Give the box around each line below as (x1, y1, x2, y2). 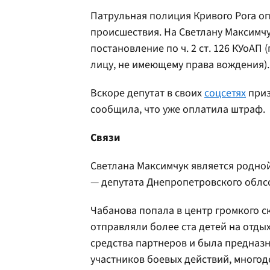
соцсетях (204, 86, 246, 101)
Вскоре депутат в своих (90, 86, 204, 101)
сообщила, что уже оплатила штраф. (90, 102, 265, 117)
